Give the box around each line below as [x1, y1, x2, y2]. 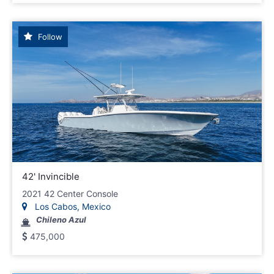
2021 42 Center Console [22, 188, 118, 199]
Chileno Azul [36, 214, 86, 224]
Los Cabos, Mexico [32, 201, 111, 212]
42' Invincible [22, 170, 80, 182]
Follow [35, 32, 62, 42]
